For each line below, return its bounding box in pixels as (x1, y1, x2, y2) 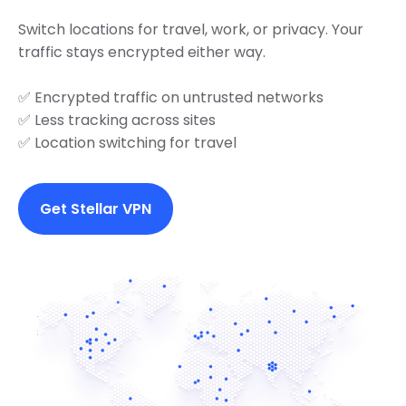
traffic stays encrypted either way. (18, 41, 266, 63)
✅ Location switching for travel (18, 131, 237, 153)
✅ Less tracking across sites (18, 109, 216, 130)
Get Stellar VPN (40, 198, 151, 219)
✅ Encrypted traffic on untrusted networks (18, 86, 324, 108)
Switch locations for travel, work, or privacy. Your (18, 18, 363, 40)
